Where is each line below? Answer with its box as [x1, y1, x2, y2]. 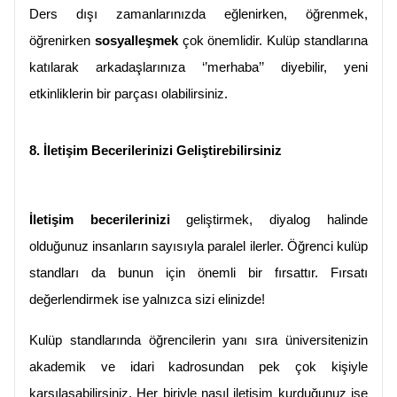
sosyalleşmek [90, 34, 178, 49]
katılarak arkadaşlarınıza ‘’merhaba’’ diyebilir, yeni [29, 60, 368, 75]
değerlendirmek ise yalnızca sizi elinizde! [29, 292, 265, 307]
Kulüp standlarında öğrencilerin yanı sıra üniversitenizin [29, 333, 368, 348]
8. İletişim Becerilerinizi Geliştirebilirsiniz [29, 144, 282, 159]
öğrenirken [29, 34, 90, 49]
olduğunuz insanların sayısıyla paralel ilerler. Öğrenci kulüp [29, 239, 368, 254]
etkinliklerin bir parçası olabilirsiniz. [29, 87, 228, 102]
